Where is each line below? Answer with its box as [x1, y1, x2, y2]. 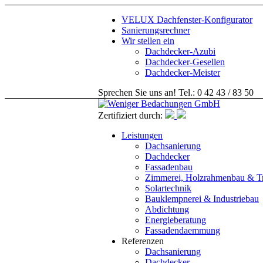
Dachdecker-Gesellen [145, 57, 225, 67]
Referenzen [122, 236, 164, 246]
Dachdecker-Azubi [145, 46, 215, 56]
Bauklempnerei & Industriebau [145, 194, 259, 204]
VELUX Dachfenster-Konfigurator [122, 15, 252, 25]
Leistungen [122, 130, 163, 140]
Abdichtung [145, 204, 189, 214]
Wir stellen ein [122, 36, 174, 46]
